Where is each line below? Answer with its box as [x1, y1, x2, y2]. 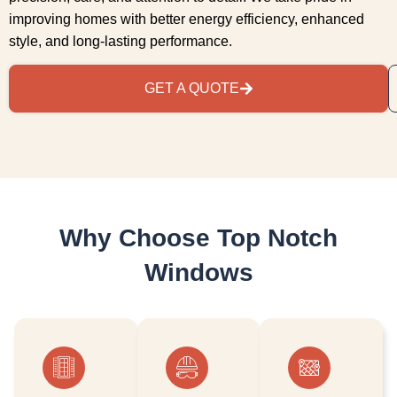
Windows [144, 259, 253, 287]
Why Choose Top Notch [59, 224, 338, 253]
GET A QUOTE [144, 81, 239, 97]
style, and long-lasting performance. [9, 33, 232, 49]
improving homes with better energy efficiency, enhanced [9, 11, 364, 27]
